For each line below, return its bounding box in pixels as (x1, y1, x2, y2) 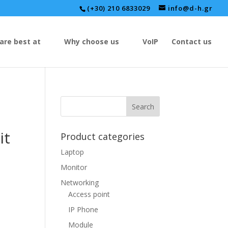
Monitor (61, 162, 88, 172)
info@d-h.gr (168, 4, 213, 13)
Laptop (61, 147, 84, 157)
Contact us (172, 37, 212, 46)
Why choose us (64, 37, 119, 46)
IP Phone (68, 205, 99, 214)
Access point (68, 189, 110, 199)
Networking (61, 178, 99, 187)
